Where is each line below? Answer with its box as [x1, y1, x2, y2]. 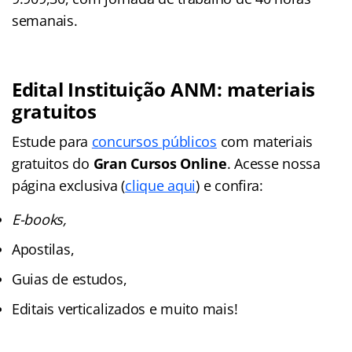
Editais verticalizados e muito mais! [12, 299, 238, 318]
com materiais [216, 131, 313, 151]
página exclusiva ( [12, 175, 126, 195]
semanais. [12, 10, 78, 30]
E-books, [12, 209, 67, 229]
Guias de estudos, [12, 269, 127, 288]
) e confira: [196, 175, 263, 195]
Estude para [12, 131, 92, 151]
